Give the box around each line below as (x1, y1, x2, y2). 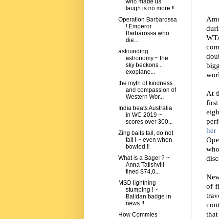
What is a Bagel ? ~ (118, 154, 170, 162)
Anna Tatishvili (125, 161, 164, 169)
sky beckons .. (125, 62, 163, 69)
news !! (125, 200, 144, 207)
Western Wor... (125, 93, 164, 101)
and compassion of (125, 87, 176, 94)
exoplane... (125, 68, 155, 76)
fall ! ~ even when (125, 136, 172, 144)
